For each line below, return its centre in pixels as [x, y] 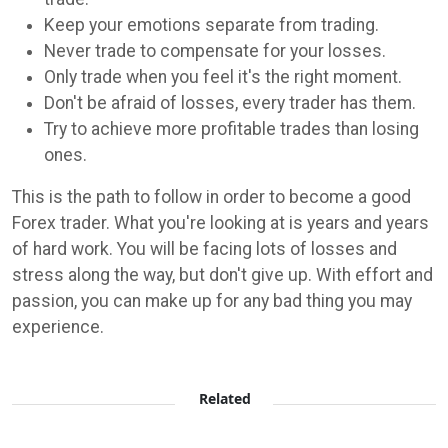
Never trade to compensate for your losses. [215, 51]
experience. [58, 327]
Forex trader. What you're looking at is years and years [220, 223]
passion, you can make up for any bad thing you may [212, 301]
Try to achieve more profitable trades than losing [231, 129]
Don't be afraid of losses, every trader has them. [230, 103]
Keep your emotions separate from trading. [211, 25]
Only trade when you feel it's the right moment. [223, 77]
